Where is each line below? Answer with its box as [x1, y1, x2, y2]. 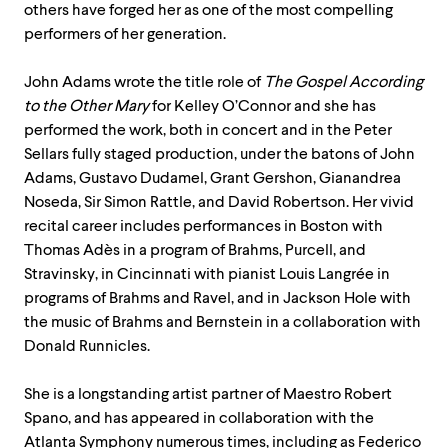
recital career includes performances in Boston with [24, 216, 383, 236]
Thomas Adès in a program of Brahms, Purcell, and [24, 240, 366, 260]
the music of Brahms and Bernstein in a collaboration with [24, 312, 421, 332]
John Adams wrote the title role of [24, 72, 264, 92]
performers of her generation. [24, 24, 226, 44]
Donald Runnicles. [24, 336, 150, 356]
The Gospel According [264, 72, 423, 92]
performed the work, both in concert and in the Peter [24, 120, 392, 140]
